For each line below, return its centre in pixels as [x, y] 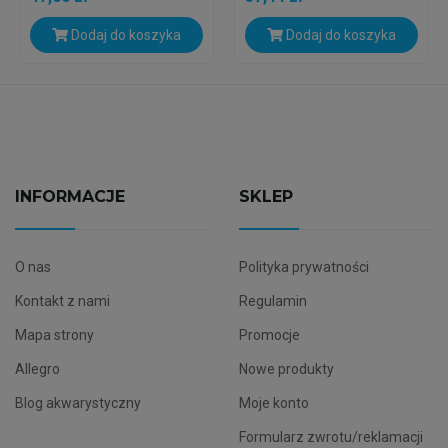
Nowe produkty [286, 369]
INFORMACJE [69, 197]
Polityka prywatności [303, 267]
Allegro [37, 369]
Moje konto [273, 403]
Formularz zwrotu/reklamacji [330, 437]
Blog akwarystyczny [77, 403]
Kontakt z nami [62, 301]
